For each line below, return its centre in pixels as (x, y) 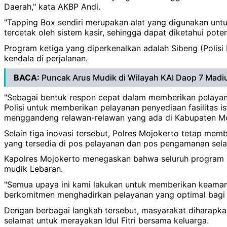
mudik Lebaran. (33, 169)
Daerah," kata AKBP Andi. (52, 7)
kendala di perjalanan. (46, 58)
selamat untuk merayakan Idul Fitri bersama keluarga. (106, 220)
